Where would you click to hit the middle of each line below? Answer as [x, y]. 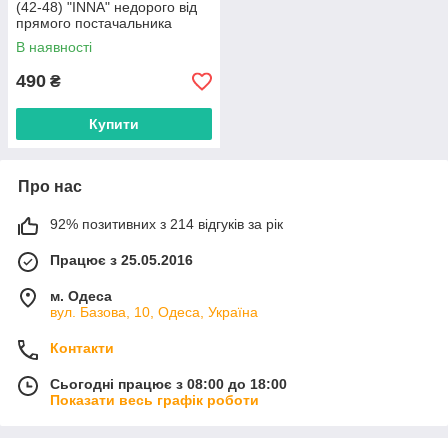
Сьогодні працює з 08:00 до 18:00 [168, 384]
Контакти [82, 348]
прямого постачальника [94, 23]
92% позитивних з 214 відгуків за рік [166, 224]
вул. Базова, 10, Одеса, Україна [154, 312]
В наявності [54, 47]
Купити [114, 124]
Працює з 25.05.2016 [121, 260]
